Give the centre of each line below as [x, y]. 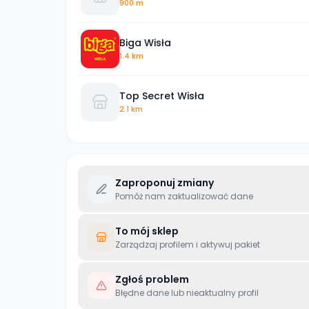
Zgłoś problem [152, 279]
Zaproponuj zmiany [165, 183]
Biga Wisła [145, 42]
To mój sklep [147, 231]
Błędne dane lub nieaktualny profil [187, 293]
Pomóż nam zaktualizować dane [184, 196]
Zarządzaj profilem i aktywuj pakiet [188, 245]
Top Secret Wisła [162, 96]
